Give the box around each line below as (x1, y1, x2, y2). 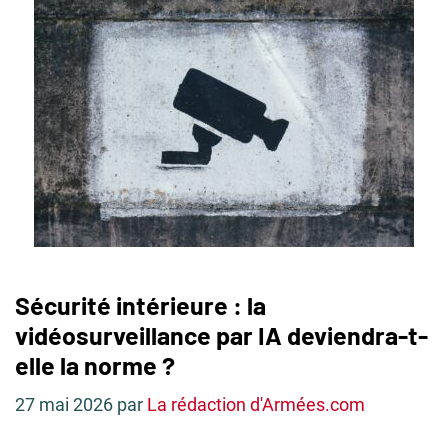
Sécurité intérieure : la (15, 290, 266, 320)
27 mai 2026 (15, 394, 113, 415)
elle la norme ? (15, 350, 175, 380)
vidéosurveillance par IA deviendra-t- (15, 320, 428, 350)
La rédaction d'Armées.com (147, 394, 365, 415)
